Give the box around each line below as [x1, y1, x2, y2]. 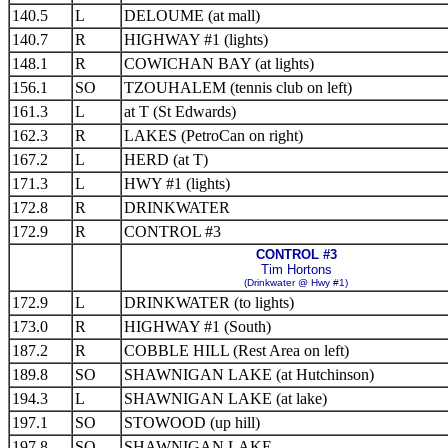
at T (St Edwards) [124, 103, 236, 120]
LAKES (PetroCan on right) [124, 127, 303, 144]
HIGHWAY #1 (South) [124, 318, 271, 335]
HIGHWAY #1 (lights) [124, 31, 268, 48]
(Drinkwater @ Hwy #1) [244, 277, 348, 288]
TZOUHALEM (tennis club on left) [124, 79, 352, 96]
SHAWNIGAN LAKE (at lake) [124, 390, 327, 407]
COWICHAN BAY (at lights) [124, 55, 314, 72]
